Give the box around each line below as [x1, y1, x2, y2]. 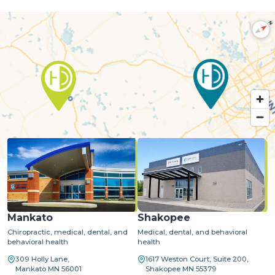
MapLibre [109, 141, 142, 150]
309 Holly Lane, [15, 255, 69, 264]
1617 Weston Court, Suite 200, [145, 255, 249, 264]
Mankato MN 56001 [15, 265, 82, 274]
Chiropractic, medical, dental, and [7, 228, 128, 237]
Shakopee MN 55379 [145, 265, 217, 274]
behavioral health [7, 238, 68, 247]
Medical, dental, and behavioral [137, 228, 247, 237]
